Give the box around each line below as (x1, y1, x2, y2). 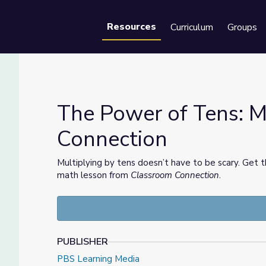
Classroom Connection (131, 169, 219, 181)
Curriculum (170, 21, 213, 34)
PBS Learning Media (57, 253, 140, 265)
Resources (107, 20, 156, 33)
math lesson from (57, 169, 131, 181)
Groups (227, 21, 257, 34)
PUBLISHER (57, 235, 108, 248)
